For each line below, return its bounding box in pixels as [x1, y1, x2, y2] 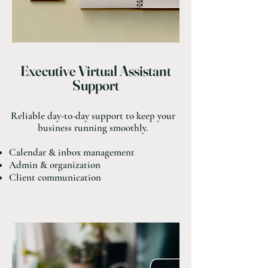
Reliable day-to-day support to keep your [10, 109, 175, 122]
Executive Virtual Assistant [20, 62, 171, 80]
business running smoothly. [38, 121, 148, 134]
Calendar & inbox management [9, 146, 135, 159]
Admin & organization [9, 159, 100, 171]
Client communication [9, 171, 101, 184]
